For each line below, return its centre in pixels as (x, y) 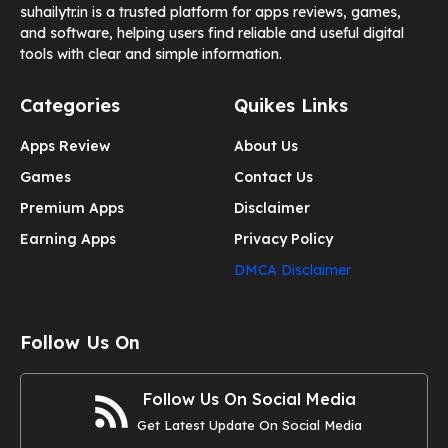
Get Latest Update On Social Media (249, 425)
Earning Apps (68, 239)
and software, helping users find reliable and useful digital (212, 33)
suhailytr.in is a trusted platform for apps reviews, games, (210, 12)
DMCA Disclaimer (292, 270)
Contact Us (273, 177)
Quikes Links (291, 106)
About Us (266, 146)
